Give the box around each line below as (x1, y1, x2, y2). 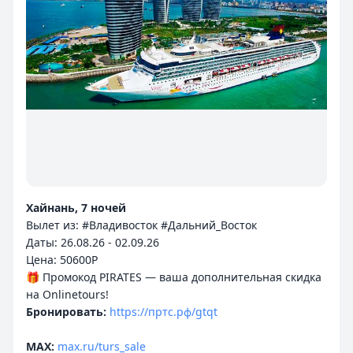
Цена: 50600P (26, 252, 98, 267)
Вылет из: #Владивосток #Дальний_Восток (26, 217, 257, 232)
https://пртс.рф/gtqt (110, 304, 217, 319)
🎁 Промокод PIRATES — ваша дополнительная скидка (26, 269, 321, 284)
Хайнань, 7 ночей (26, 200, 126, 215)
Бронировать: (26, 304, 106, 319)
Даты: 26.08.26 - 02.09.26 (26, 235, 159, 250)
